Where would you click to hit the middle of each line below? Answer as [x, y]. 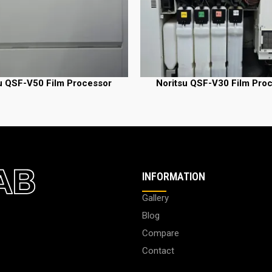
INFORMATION [174, 176]
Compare [161, 233]
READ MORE [162, 83]
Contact [158, 250]
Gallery [155, 198]
